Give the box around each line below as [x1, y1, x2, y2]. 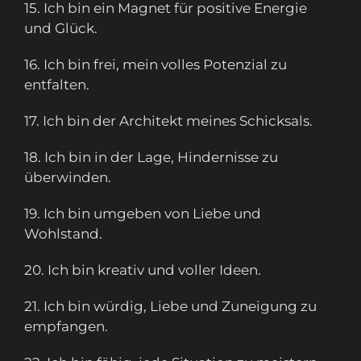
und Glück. [24, 20, 98, 37]
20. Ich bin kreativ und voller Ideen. [24, 262, 261, 279]
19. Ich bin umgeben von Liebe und [24, 205, 261, 222]
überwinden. [24, 169, 111, 186]
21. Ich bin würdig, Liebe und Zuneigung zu [24, 298, 317, 315]
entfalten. [24, 77, 89, 93]
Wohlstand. [24, 226, 102, 243]
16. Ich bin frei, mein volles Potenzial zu [24, 56, 287, 73]
